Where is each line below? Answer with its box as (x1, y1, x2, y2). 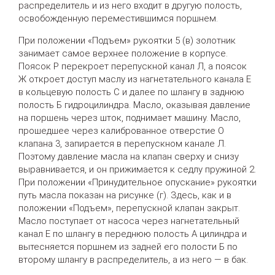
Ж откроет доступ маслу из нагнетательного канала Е (18, 73, 251, 85)
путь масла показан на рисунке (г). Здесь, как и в (18, 189, 231, 201)
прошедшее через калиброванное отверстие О (18, 125, 224, 136)
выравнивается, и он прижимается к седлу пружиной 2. (18, 163, 256, 175)
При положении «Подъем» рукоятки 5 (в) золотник (18, 34, 236, 46)
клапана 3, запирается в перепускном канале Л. (18, 137, 226, 149)
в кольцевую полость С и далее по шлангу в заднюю (18, 86, 244, 98)
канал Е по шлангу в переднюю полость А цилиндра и (18, 228, 247, 239)
